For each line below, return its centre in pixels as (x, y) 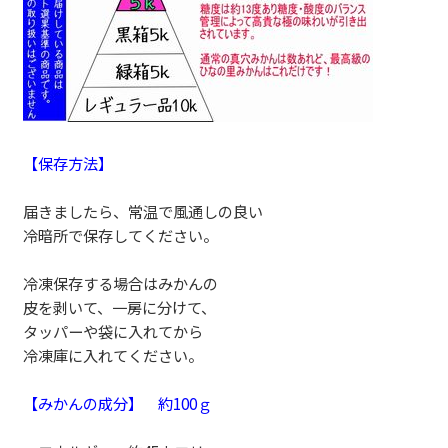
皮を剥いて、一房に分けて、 (120, 306)
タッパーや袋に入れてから (113, 330)
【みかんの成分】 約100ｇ (118, 402)
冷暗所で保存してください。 (121, 234)
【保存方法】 (68, 162)
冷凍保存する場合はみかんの (121, 282)
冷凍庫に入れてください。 (113, 354)
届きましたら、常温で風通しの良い (143, 210)
